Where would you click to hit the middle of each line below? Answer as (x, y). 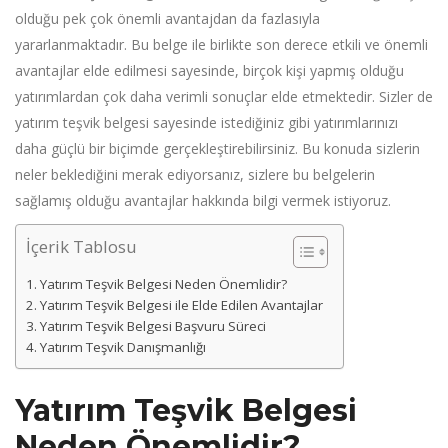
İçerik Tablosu (81, 247)
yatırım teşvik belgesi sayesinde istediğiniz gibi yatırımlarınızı (206, 123)
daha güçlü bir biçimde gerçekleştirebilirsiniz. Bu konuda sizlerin (217, 149)
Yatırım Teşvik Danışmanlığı (122, 347)
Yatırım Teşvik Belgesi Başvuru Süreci (152, 326)
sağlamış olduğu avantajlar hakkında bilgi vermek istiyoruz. (203, 201)
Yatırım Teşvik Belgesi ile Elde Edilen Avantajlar (181, 305)
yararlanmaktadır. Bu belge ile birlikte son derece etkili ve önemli (221, 45)
